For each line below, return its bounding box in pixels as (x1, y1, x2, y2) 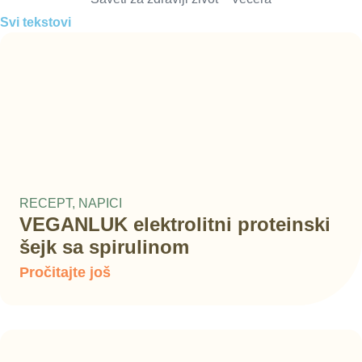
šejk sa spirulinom (19, 236, 189, 259)
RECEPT (19, 196, 72, 211)
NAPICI (78, 196, 122, 211)
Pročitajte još (19, 264, 111, 281)
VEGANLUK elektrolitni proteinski (19, 213, 330, 236)
